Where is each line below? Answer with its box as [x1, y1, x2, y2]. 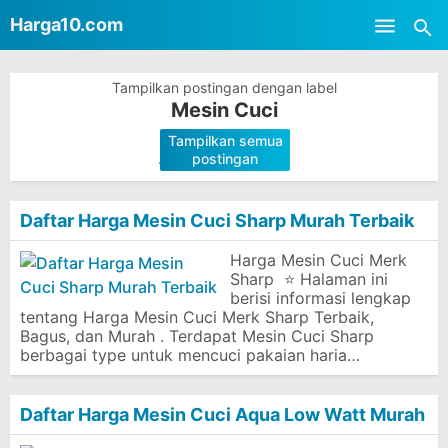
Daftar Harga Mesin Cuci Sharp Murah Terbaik [20, 210, 414, 231]
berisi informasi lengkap [230, 288, 411, 308]
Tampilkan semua [167, 132, 283, 149]
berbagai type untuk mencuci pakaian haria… [20, 345, 360, 365]
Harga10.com [10, 14, 123, 35]
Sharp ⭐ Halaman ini [230, 269, 388, 289]
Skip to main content [145, 15, 303, 35]
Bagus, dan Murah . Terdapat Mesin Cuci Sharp [20, 326, 374, 346]
